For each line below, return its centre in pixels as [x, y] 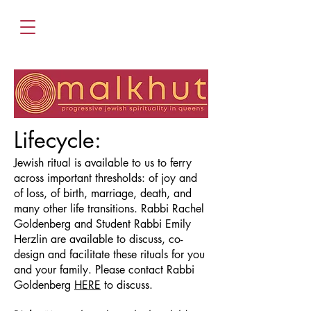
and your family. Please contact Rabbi [104, 270]
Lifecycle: [58, 140]
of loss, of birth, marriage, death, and [103, 193]
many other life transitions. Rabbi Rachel [109, 209]
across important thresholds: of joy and [106, 178]
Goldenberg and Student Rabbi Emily [102, 224]
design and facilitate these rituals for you [109, 254]
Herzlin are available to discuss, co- [98, 239]
